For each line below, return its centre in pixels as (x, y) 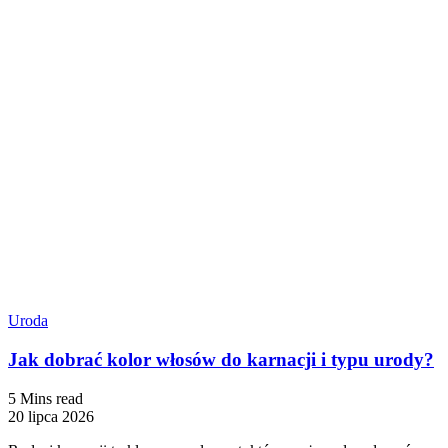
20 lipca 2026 (51, 416)
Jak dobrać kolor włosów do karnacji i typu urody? (221, 360)
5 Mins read (45, 398)
